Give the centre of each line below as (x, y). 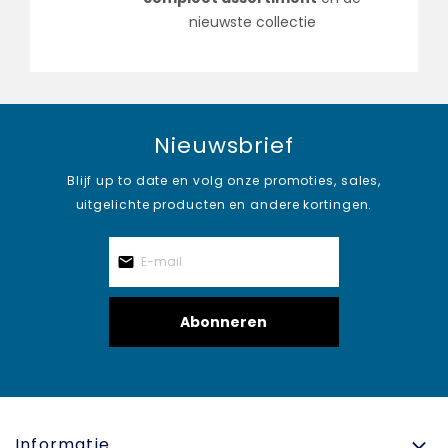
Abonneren (224, 322)
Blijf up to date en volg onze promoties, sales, (224, 180)
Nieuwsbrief (224, 145)
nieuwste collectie (252, 22)
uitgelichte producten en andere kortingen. (224, 204)
